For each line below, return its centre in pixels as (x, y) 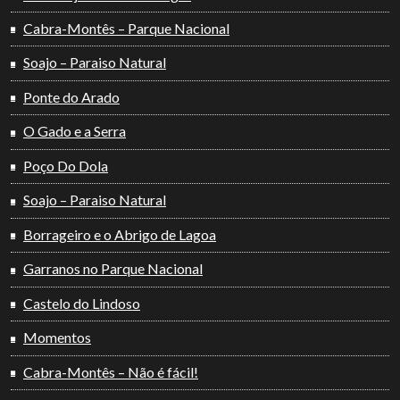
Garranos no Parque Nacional (113, 269)
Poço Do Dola (66, 165)
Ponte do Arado (71, 96)
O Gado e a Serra (75, 131)
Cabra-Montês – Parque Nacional (126, 28)
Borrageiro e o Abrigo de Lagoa (120, 234)
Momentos (57, 337)
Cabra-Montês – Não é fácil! (111, 371)
